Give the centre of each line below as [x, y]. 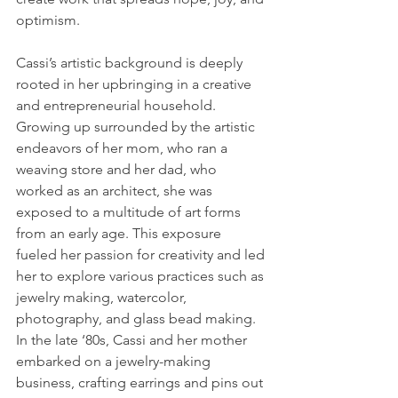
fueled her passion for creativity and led [142, 255]
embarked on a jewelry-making [115, 361]
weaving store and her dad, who [118, 169]
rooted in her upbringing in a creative [135, 84]
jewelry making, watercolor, [103, 297]
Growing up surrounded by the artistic [137, 127]
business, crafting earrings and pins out [141, 382]
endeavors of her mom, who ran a [123, 148]
